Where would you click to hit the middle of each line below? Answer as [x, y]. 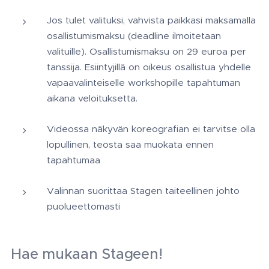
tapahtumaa [74, 160]
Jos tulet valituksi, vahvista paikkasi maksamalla [151, 20]
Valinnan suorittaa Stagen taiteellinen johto [143, 191]
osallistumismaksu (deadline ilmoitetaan [134, 36]
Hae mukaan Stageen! [87, 254]
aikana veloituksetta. [94, 98]
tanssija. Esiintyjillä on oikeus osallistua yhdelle [149, 67]
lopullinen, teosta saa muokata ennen [130, 144]
